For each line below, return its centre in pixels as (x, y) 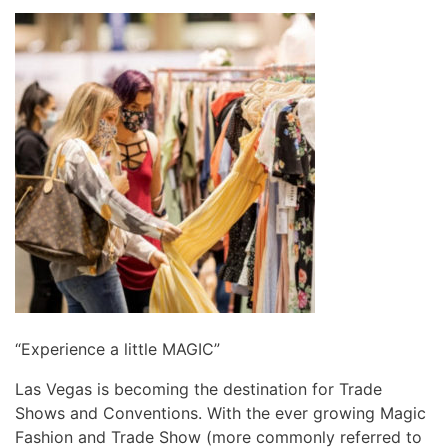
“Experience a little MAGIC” (117, 348)
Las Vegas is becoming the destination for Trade (198, 388)
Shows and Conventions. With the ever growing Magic (220, 412)
